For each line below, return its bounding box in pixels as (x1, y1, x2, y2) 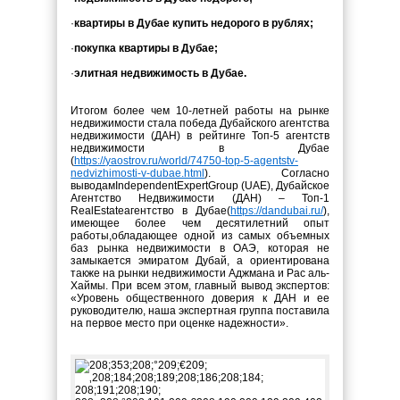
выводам (71, 179, 115, 192)
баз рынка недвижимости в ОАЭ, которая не (71, 242, 329, 254)
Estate (94, 204, 124, 217)
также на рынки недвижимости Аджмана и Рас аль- (71, 267, 329, 279)
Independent (115, 179, 177, 192)
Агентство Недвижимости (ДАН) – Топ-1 (71, 192, 329, 204)
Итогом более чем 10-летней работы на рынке (71, 104, 329, 117)
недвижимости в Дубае (71, 142, 329, 154)
